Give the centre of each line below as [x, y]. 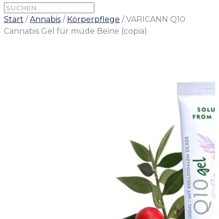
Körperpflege [93, 19]
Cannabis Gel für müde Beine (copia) [76, 31]
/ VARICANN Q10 [153, 19]
